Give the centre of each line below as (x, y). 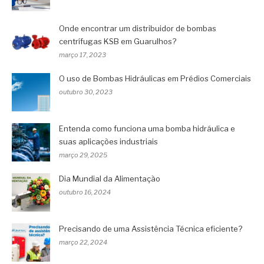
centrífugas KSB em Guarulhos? (118, 41)
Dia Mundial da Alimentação (110, 178)
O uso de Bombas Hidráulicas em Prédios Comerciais (155, 78)
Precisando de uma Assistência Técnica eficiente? (151, 228)
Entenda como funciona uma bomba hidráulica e (147, 128)
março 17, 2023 (82, 55)
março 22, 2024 (83, 242)
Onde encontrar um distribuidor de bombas (138, 28)
